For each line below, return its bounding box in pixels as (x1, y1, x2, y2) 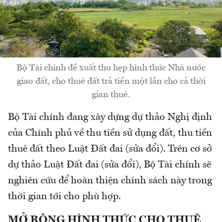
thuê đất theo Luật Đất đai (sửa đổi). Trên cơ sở (8, 144, 212, 154)
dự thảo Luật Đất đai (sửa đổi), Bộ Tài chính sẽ (8, 160, 211, 170)
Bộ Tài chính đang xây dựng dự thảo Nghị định (8, 112, 212, 122)
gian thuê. (92, 90, 130, 99)
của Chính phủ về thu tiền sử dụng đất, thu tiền (8, 128, 212, 138)
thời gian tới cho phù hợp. (8, 191, 121, 202)
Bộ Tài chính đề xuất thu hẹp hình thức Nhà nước (16, 63, 206, 72)
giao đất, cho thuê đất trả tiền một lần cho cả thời (16, 76, 206, 86)
